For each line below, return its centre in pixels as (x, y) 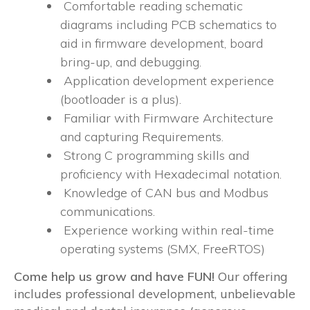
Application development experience (167, 81)
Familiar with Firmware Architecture (167, 118)
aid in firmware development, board (162, 43)
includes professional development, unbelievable (155, 293)
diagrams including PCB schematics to (168, 25)
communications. (108, 211)
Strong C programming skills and (155, 155)
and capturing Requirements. (142, 137)
